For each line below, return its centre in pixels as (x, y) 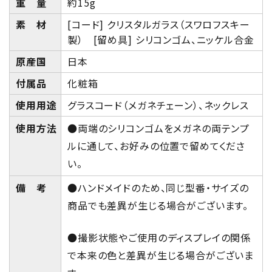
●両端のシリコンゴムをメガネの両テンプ (159, 128)
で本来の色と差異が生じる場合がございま (161, 255)
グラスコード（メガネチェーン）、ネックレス (158, 105)
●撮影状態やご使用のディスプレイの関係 (159, 238)
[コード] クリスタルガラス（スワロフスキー (159, 25)
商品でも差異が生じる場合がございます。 (158, 206)
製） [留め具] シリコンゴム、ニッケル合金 (161, 40)
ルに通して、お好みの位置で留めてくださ (157, 146)
